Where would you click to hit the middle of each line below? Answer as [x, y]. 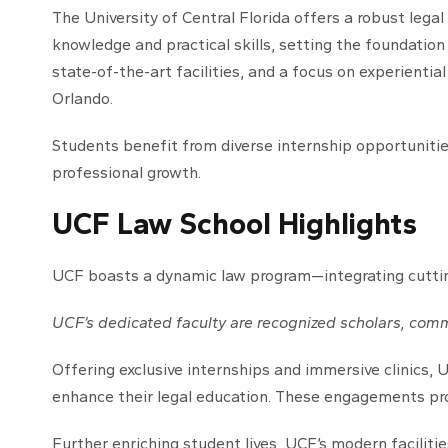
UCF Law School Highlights [234, 224]
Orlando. [82, 99]
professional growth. [126, 173]
